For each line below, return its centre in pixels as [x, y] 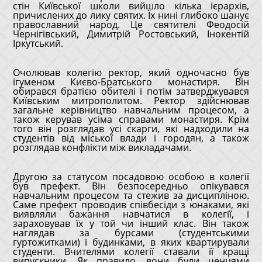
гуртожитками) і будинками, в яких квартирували [131, 242]
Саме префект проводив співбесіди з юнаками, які [131, 205]
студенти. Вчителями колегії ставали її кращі [131, 251]
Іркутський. [38, 43]
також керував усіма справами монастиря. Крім [131, 119]
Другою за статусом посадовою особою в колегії [131, 177]
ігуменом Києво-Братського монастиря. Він [131, 82]
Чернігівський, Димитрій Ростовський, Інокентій [131, 34]
